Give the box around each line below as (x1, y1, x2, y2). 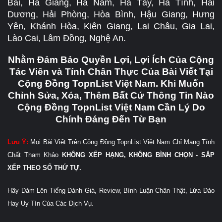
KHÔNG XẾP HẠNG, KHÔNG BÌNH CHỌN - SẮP (62, 151, 215, 159)
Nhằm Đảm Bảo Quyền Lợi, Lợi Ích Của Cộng (8, 54, 214, 65)
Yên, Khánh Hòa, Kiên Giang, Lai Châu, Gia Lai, (7, 21, 215, 31)
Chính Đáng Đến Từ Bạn (55, 113, 166, 124)
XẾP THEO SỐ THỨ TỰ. (7, 164, 81, 171)
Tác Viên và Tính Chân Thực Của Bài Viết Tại (9, 66, 213, 77)
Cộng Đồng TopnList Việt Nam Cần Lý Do (17, 102, 205, 112)
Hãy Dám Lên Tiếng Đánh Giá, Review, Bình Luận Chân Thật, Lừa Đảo (7, 186, 215, 194)
